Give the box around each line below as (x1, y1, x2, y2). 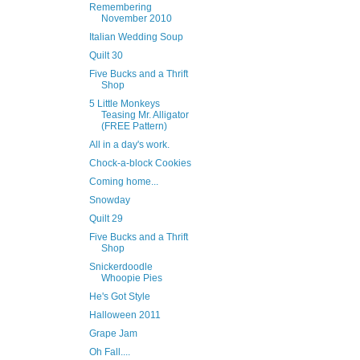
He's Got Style (88, 291, 150, 303)
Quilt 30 (88, 50, 123, 62)
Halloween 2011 (88, 309, 161, 321)
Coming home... (88, 176, 158, 188)
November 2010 (100, 13, 172, 25)
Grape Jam (88, 328, 137, 340)
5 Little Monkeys (88, 98, 160, 110)
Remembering (88, 2, 152, 14)
